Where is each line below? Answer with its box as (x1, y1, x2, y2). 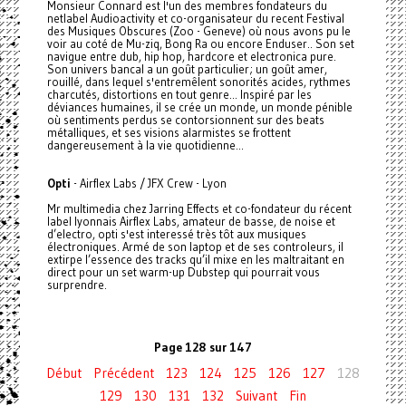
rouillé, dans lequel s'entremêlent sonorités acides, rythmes (46, 74, 351, 90)
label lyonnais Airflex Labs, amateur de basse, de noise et (46, 214, 335, 229)
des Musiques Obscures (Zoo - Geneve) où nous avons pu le (46, 24, 351, 39)
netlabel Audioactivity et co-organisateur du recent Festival (46, 11, 344, 26)
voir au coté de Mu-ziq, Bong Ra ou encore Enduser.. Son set (46, 36, 354, 52)
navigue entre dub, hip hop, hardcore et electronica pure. (46, 49, 336, 64)
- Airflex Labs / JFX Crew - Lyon (70, 176, 227, 191)
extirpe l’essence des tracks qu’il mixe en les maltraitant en (46, 252, 344, 267)
